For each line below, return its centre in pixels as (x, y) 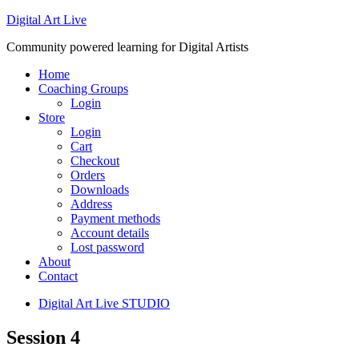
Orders (88, 175)
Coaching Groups (83, 89)
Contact (58, 276)
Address (91, 204)
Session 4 (43, 337)
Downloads (100, 190)
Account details (110, 233)
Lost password (107, 247)
